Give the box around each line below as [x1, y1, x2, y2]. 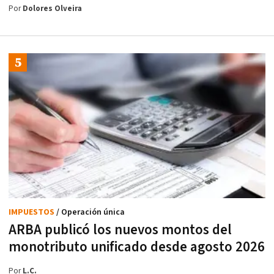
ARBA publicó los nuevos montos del [9, 220, 232, 239]
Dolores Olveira [23, 4, 82, 15]
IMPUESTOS [9, 206, 56, 218]
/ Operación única [56, 206, 125, 218]
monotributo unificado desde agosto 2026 [9, 237, 265, 256]
